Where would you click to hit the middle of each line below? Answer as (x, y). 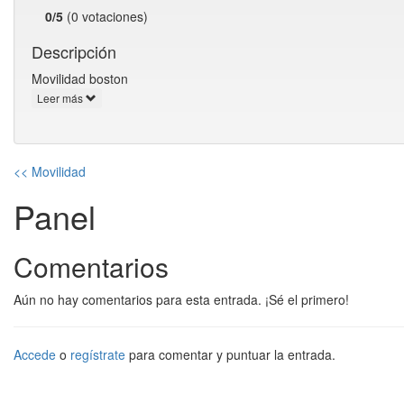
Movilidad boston (80, 78)
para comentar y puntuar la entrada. (230, 355)
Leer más (61, 98)
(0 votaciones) (106, 16)
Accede (35, 355)
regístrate (98, 355)
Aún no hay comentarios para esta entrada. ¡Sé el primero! (181, 300)
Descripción (74, 51)
